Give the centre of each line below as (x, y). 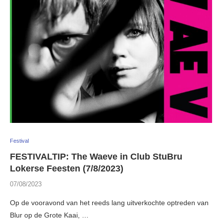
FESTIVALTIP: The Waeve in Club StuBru (96, 157)
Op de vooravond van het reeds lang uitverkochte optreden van (109, 203)
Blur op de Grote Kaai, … (49, 215)
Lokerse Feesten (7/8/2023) (67, 169)
